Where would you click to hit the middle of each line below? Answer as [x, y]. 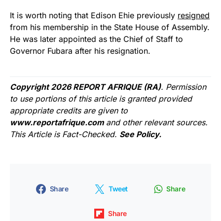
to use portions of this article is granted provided [101, 99]
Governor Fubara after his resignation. [80, 51]
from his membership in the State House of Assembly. [110, 27]
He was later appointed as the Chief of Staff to [96, 39]
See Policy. [140, 134]
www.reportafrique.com [58, 123]
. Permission [184, 87]
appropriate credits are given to [69, 111]
